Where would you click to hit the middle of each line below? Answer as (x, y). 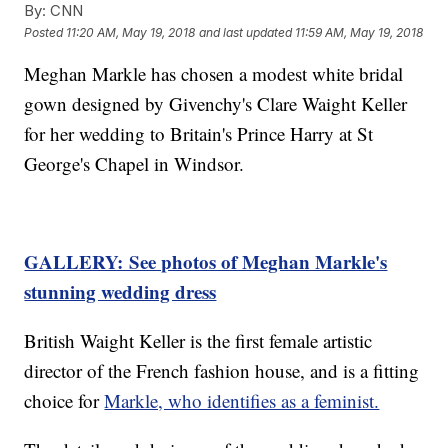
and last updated (246, 32)
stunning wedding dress (120, 292)
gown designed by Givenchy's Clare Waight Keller (216, 104)
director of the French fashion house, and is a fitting (222, 371)
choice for (64, 401)
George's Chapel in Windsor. (134, 164)
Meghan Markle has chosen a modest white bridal (214, 74)
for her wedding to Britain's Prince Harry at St (199, 134)
